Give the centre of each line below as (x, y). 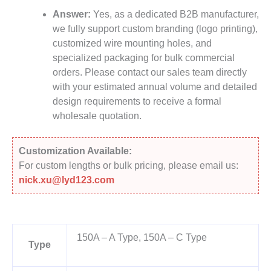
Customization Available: (75, 151)
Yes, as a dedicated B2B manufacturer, (175, 14)
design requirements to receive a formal (137, 101)
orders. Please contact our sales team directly (149, 72)
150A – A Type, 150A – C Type (142, 237)
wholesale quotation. (97, 116)
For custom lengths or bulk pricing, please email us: (129, 165)
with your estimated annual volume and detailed (155, 87)
